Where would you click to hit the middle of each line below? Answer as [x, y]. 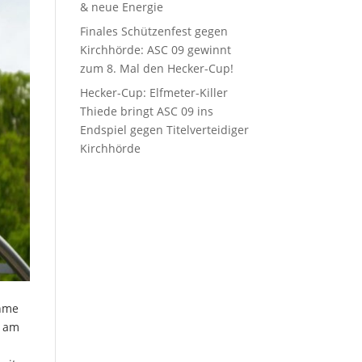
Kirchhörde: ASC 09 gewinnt [155, 50]
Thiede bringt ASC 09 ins [146, 111]
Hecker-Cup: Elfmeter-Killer [154, 93]
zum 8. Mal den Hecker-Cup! [156, 68]
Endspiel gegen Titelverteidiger [164, 130]
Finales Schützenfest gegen [154, 31]
